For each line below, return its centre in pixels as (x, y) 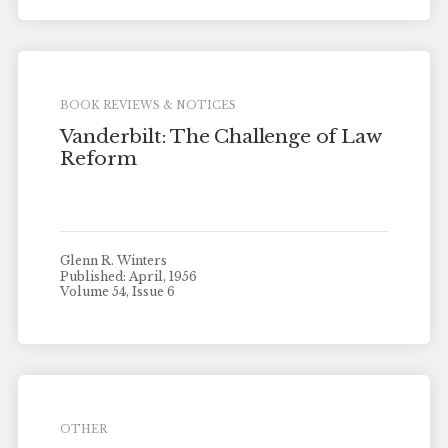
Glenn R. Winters (114, 260)
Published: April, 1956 (129, 276)
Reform (98, 159)
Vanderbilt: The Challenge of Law (220, 137)
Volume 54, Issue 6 (118, 292)
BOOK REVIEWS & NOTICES (148, 105)
